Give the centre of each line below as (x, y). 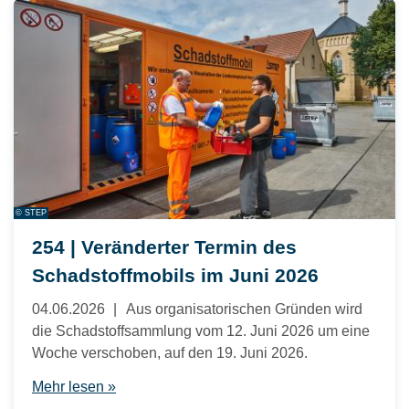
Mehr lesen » (74, 387)
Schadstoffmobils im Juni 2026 (175, 276)
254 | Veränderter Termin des (164, 247)
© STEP (31, 213)
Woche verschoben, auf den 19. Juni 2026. (170, 353)
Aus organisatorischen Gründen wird (244, 309)
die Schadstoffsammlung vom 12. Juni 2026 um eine (201, 331)
